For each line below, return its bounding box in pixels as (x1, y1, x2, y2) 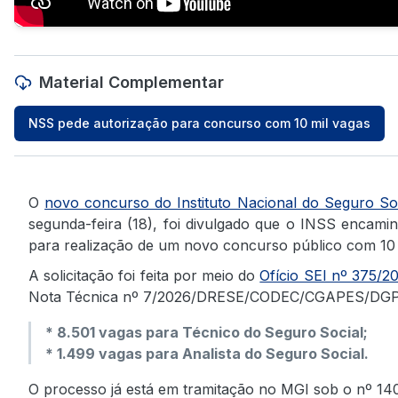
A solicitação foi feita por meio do (28, 266, 260, 284)
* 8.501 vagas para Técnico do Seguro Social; (45, 322, 368, 341)
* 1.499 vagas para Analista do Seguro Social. (45, 344, 369, 362)
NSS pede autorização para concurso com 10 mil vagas (28, 115, 370, 131)
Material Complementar (39, 73, 224, 92)
